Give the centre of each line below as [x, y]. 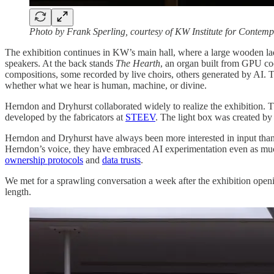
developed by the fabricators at [65, 117]
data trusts [121, 160]
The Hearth [138, 64]
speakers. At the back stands [60, 64]
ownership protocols [44, 160]
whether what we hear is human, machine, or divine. [106, 86]
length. [18, 192]
